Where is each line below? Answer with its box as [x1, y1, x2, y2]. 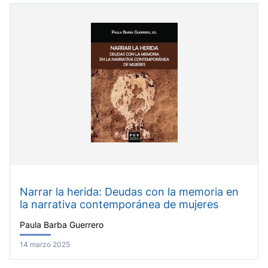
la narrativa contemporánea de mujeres [20, 197, 218, 211]
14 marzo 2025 [20, 240, 70, 249]
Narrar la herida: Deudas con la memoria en [20, 185, 239, 198]
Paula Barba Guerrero [20, 220, 103, 230]
